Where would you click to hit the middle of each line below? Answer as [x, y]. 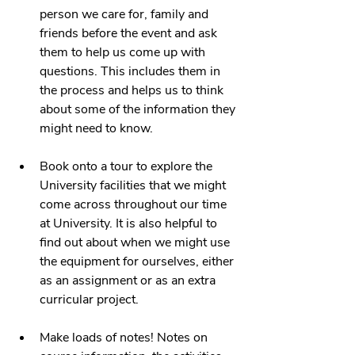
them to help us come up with [124, 52]
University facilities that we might [134, 185]
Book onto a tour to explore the [128, 166]
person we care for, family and [126, 14]
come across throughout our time [135, 204]
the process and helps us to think [133, 90]
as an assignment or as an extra [129, 280]
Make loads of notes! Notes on [125, 337]
